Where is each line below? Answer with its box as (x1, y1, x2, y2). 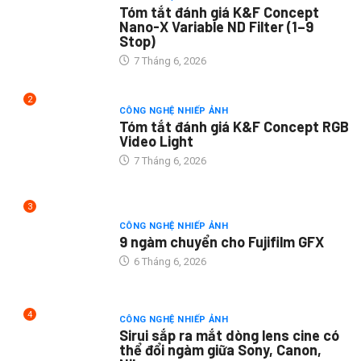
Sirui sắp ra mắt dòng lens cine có (118, 326, 339, 345)
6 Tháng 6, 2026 (131, 255, 206, 268)
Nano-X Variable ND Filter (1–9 (118, 17, 313, 35)
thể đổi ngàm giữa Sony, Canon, (118, 341, 322, 359)
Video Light (118, 132, 193, 151)
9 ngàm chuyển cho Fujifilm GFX (118, 233, 324, 251)
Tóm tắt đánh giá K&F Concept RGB (118, 118, 349, 136)
